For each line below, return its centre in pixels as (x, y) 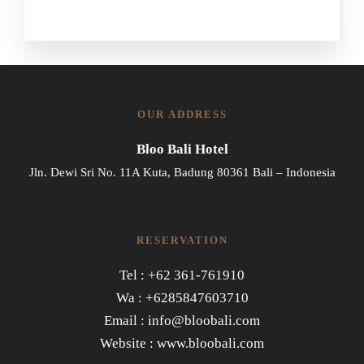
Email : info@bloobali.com (182, 321)
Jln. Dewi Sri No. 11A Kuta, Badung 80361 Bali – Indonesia (182, 173)
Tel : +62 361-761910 (182, 275)
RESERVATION (182, 240)
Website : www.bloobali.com (182, 344)
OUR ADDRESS (182, 114)
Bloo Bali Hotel (182, 149)
